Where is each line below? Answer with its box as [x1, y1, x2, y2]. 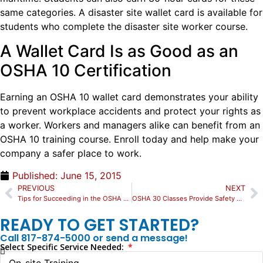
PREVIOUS [18, 184, 55, 193]
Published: [12, 170, 58, 182]
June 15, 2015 [60, 170, 122, 182]
